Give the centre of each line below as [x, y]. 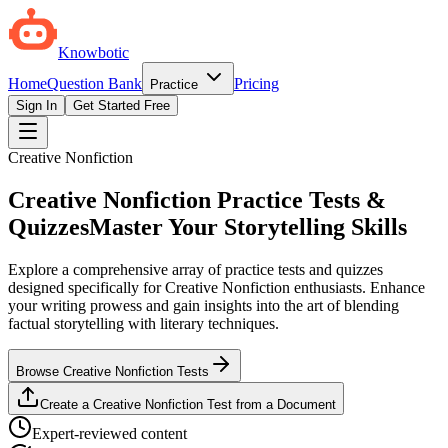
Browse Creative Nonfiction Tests [112, 371]
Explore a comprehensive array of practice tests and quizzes [195, 269]
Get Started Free [121, 105]
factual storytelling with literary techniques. [143, 323]
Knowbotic [93, 52]
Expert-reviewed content [109, 433]
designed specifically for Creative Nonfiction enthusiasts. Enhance [216, 287]
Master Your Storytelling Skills [248, 226]
